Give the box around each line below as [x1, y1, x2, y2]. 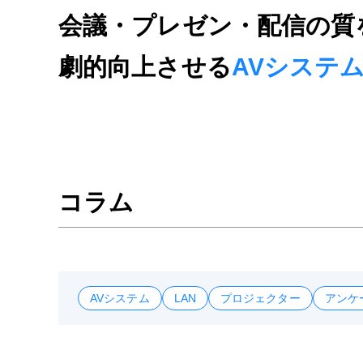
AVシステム [90, 292, 150, 305]
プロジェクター [220, 292, 301, 305]
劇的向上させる [58, 53, 232, 80]
